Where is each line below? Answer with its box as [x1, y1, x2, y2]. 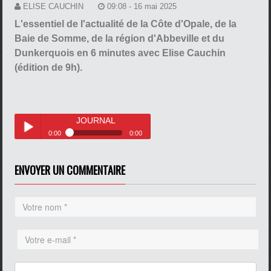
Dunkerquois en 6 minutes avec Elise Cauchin [15, 47, 226, 58]
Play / [15, 153, 38, 164]
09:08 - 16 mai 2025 [107, 1, 177, 11]
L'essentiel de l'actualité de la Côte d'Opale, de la [15, 18, 237, 29]
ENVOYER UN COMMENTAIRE [15, 162, 126, 178]
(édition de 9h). [15, 62, 83, 73]
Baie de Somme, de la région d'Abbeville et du [15, 33, 225, 44]
